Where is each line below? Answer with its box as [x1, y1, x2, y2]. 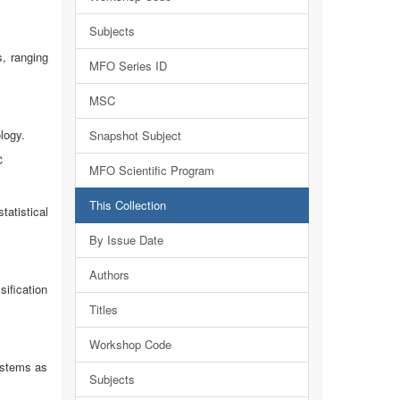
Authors [88, 266, 129, 283]
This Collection [88, 196, 166, 213]
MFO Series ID [88, 57, 167, 74]
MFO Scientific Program [88, 162, 214, 179]
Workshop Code [88, 336, 171, 353]
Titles [88, 301, 118, 318]
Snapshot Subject [88, 127, 181, 144]
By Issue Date [88, 231, 163, 248]
